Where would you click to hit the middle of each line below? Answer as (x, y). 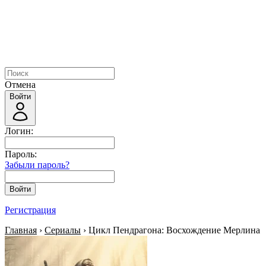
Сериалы (63, 230)
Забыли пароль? (37, 165)
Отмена (20, 85)
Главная (21, 230)
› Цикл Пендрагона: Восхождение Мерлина (170, 230)
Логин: (19, 131)
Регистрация (30, 210)
